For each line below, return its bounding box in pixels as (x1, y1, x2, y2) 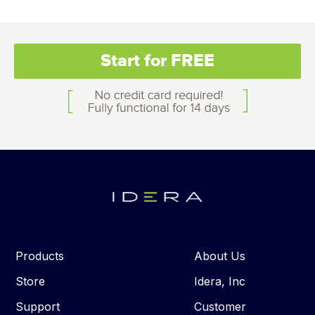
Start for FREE (101, 49, 214, 72)
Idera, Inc (193, 274, 245, 289)
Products (15, 249, 65, 264)
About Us (193, 249, 245, 264)
